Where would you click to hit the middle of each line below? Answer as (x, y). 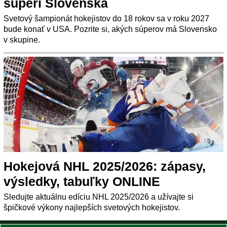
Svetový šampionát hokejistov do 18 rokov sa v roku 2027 (106, 18)
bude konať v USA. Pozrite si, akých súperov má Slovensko (110, 29)
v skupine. (22, 40)
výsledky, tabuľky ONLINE (82, 181)
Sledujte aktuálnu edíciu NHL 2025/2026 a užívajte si (99, 197)
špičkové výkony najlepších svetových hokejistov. (92, 207)
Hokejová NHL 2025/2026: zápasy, (105, 166)
